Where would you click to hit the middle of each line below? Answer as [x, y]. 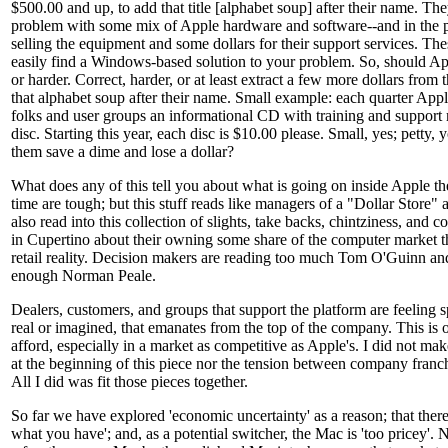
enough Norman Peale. [83, 276]
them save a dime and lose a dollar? [122, 152]
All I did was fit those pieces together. [129, 382]
